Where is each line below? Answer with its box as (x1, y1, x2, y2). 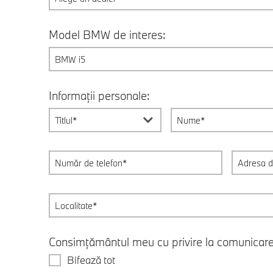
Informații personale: (48, 88, 150, 103)
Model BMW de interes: (48, 27, 166, 42)
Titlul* (54, 115, 77, 126)
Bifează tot (66, 253, 115, 266)
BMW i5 (54, 54, 85, 65)
